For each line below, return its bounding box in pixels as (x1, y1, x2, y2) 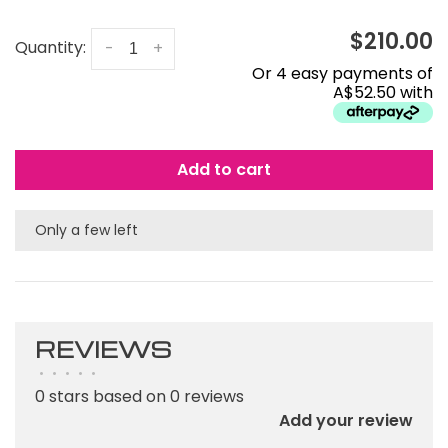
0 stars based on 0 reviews (35, 385, 244, 408)
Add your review (279, 409, 413, 432)
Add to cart (177, 158, 271, 181)
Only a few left (35, 220, 138, 240)
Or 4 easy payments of (252, 62, 433, 85)
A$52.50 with (333, 81, 433, 104)
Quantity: (15, 36, 86, 60)
